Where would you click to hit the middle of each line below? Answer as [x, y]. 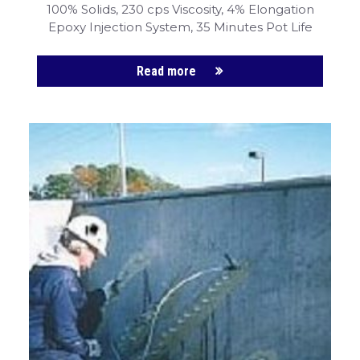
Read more [167, 72]
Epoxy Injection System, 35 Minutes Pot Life [180, 27]
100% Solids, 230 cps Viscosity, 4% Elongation [180, 10]
